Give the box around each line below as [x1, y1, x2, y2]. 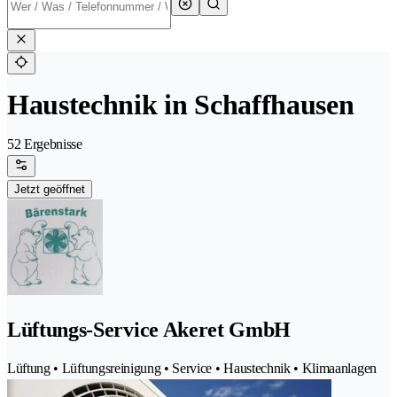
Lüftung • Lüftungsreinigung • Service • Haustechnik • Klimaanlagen [7, 361, 377, 377]
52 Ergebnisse [7, 136, 82, 152]
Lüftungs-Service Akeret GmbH [7, 318, 292, 342]
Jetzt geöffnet [14, 183, 85, 197]
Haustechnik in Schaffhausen [7, 89, 354, 121]
